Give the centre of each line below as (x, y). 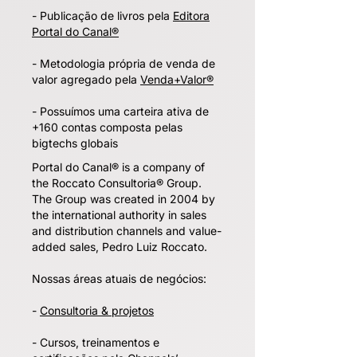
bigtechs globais (75, 143)
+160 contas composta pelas (107, 127)
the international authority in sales (119, 215)
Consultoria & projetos (97, 310)
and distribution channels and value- (127, 231)
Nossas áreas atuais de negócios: (119, 279)
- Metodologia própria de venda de (124, 63)
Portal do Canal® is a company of (118, 167)
